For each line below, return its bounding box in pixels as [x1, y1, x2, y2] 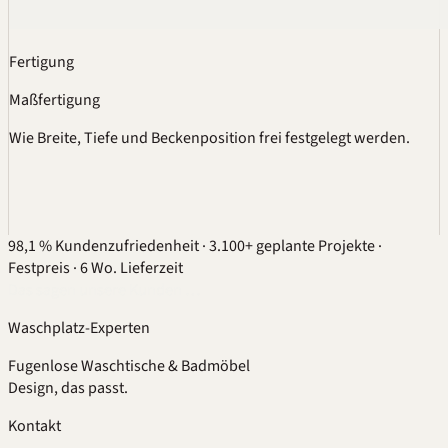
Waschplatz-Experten [8, 317, 150, 340]
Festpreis [8, 257, 70, 280]
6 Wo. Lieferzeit [80, 257, 183, 280]
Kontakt [8, 415, 61, 438]
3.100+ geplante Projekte [209, 235, 375, 258]
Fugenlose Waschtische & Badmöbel [8, 355, 250, 378]
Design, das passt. [8, 377, 128, 400]
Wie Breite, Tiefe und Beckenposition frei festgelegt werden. [9, 127, 410, 150]
